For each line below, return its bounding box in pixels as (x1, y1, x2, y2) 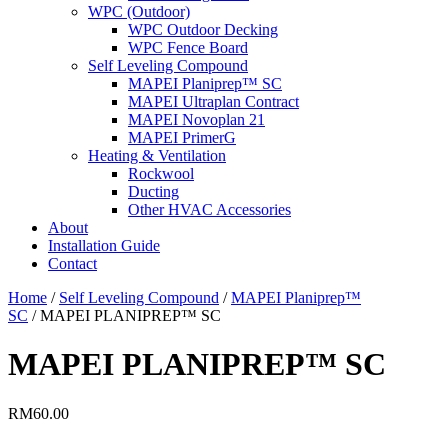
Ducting (128, 182, 179, 200)
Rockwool (128, 164, 194, 182)
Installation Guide (48, 236, 160, 254)
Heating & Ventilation (88, 146, 226, 164)
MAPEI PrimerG (128, 128, 236, 146)
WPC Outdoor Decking (128, 20, 278, 38)
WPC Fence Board (128, 38, 248, 56)
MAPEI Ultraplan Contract (128, 92, 299, 110)
